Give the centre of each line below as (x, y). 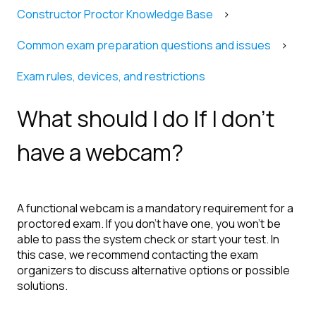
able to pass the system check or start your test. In (148, 239)
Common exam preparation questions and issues (144, 45)
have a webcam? (100, 152)
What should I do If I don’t (146, 118)
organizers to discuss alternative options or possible (153, 271)
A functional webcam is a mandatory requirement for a (155, 208)
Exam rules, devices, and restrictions (111, 77)
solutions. (42, 286)
